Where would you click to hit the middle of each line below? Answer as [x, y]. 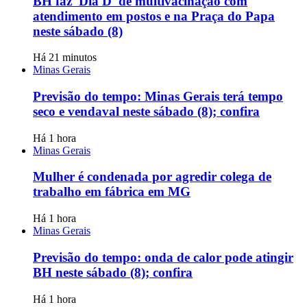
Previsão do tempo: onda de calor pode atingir [163, 257]
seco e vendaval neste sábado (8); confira [146, 112]
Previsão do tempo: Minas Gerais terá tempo [158, 97]
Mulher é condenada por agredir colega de [152, 177]
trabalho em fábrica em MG [112, 192]
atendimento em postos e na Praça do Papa [154, 16]
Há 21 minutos [65, 58]
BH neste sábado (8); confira [113, 272]
